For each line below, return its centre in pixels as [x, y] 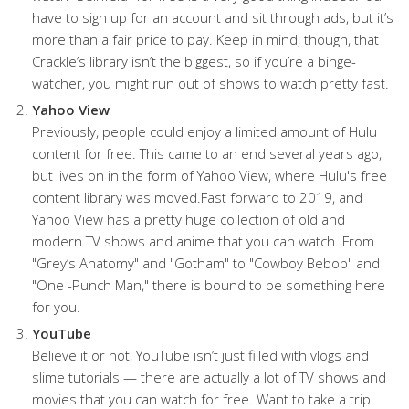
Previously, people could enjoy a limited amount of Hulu [204, 131]
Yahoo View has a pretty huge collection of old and [189, 219]
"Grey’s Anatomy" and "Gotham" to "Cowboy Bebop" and [206, 263]
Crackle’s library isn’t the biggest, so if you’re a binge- [194, 61]
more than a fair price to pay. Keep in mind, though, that [205, 39]
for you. [56, 307]
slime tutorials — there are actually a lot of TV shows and [209, 377]
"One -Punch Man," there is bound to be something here [209, 285]
